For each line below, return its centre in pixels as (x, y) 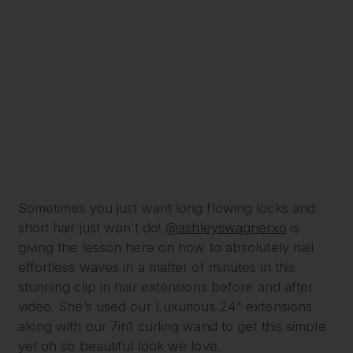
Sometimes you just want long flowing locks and (167, 208)
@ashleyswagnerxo (226, 227)
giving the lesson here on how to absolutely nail (166, 247)
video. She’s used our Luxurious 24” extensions (165, 306)
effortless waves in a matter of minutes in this (157, 267)
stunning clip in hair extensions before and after (165, 286)
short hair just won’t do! (92, 227)
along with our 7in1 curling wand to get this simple (172, 326)
